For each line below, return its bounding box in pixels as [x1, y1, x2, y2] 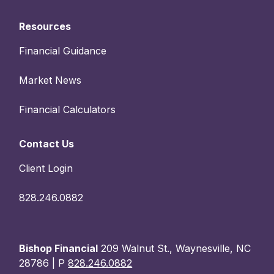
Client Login [19, 161, 73, 174]
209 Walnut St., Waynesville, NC [98, 242, 251, 254]
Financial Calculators [19, 103, 116, 116]
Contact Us [19, 137, 75, 150]
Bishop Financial [19, 242, 98, 254]
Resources [19, 20, 72, 32]
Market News [19, 73, 82, 86]
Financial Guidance [19, 44, 107, 57]
